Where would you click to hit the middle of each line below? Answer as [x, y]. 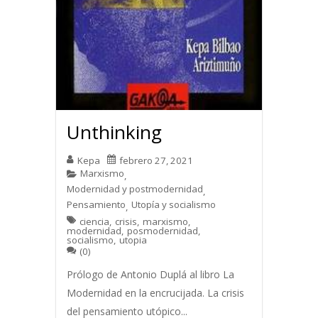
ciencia [94, 221]
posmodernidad [163, 230]
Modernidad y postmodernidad [135, 189]
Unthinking [114, 132]
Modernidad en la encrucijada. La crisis [155, 292]
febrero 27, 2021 [156, 161]
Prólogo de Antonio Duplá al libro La [150, 274]
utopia [133, 240]
